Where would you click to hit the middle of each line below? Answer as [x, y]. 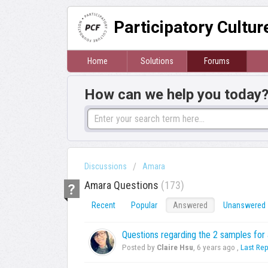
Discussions [106, 167]
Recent [103, 205]
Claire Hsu [175, 248]
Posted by [139, 248]
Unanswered [244, 205]
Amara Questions [123, 185]
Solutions [157, 61]
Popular [144, 205]
